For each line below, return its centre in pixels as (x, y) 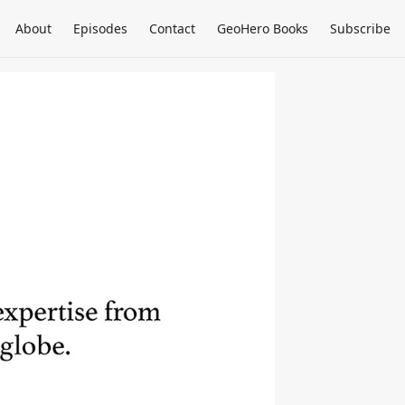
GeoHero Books (263, 28)
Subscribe (360, 28)
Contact (172, 28)
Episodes (100, 28)
